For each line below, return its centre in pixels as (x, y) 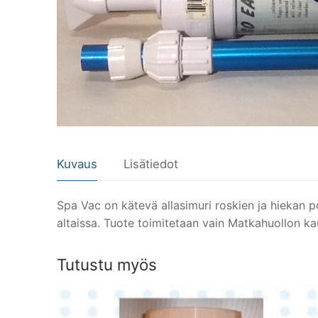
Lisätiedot (151, 164)
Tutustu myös (107, 265)
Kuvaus (77, 164)
